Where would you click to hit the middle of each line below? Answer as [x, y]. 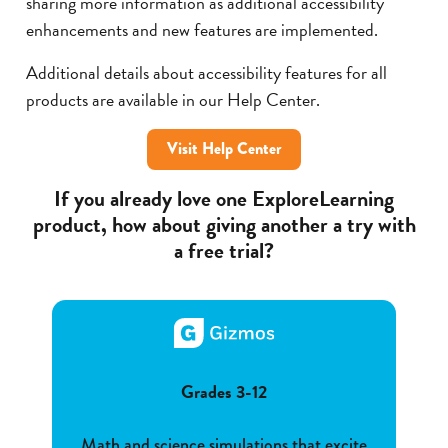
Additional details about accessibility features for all [206, 73]
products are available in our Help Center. [173, 100]
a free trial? [224, 250]
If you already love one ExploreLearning [224, 198]
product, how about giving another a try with [224, 224]
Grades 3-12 [224, 392]
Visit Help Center [224, 149]
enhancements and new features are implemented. [202, 30]
